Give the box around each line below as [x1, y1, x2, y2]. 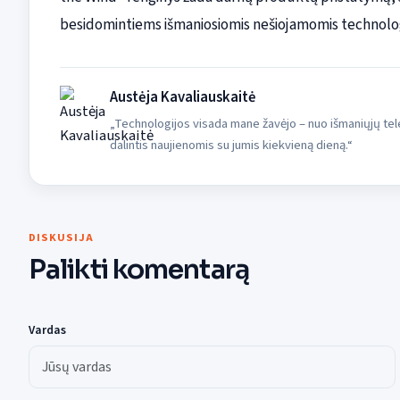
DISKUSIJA [29, 229, 94, 246]
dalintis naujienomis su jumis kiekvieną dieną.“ [109, 136, 353, 155]
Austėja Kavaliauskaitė [109, 87, 256, 109]
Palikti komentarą [29, 253, 249, 287]
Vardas [29, 321, 66, 339]
